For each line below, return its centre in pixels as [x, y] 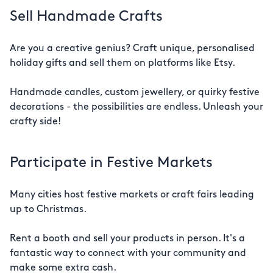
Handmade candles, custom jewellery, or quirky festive [135, 93]
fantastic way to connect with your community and [128, 253]
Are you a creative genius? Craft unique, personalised [132, 49]
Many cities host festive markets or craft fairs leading [132, 195]
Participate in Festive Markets [111, 163]
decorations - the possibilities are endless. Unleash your [136, 107]
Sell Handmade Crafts [86, 17]
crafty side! [35, 122]
